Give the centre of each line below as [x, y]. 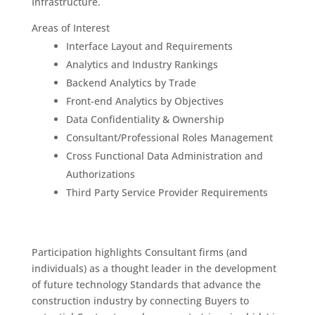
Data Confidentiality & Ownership [145, 119]
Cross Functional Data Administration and [164, 156]
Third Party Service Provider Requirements [167, 192]
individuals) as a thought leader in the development [154, 268]
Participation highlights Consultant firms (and [139, 252]
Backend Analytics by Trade [131, 83]
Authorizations [100, 174]
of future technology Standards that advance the [146, 284]
